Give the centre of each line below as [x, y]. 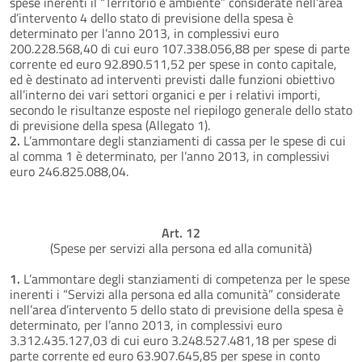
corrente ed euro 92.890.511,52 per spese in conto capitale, [173, 63]
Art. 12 [181, 232]
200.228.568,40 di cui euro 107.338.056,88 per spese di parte [180, 48]
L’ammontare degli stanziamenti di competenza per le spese [187, 278]
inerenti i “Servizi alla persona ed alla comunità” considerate [175, 294]
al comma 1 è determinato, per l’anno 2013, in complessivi [170, 156]
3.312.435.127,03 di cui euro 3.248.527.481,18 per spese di [173, 340]
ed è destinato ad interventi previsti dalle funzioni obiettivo [172, 79]
